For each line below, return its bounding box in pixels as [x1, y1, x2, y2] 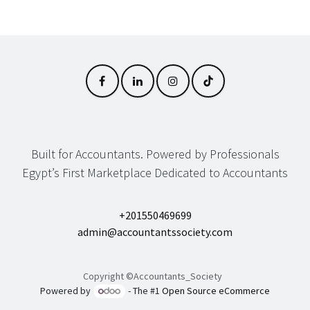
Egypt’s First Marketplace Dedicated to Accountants [22, 165, 288, 181]
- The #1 [126, 284, 163, 298]
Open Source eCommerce [162, 284, 271, 298]
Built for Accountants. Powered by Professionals [30, 146, 280, 163]
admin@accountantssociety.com [77, 225, 232, 239]
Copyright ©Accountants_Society [82, 270, 222, 283]
